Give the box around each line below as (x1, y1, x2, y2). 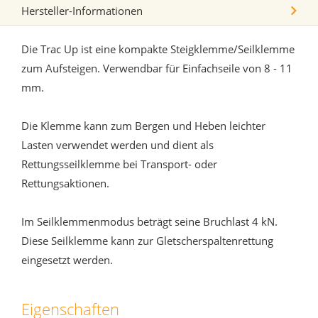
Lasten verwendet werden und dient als (21, 138, 214, 153)
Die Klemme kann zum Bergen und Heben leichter (21, 119, 265, 133)
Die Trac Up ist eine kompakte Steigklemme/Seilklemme (21, 42, 295, 57)
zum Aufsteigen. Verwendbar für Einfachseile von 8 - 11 (21, 61, 292, 76)
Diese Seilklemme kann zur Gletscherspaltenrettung (21, 234, 273, 248)
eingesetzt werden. (21, 253, 113, 268)
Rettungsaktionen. (21, 176, 109, 191)
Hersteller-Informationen (21, 4, 143, 18)
